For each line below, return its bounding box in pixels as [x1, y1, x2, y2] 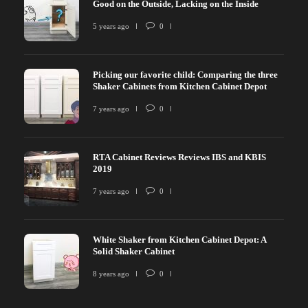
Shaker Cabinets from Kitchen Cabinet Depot [93, 80, 269, 91]
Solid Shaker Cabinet [93, 245, 177, 256]
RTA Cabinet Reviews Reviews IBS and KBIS [93, 151, 266, 162]
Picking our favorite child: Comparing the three [93, 69, 278, 80]
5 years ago [93, 21, 129, 30]
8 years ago [93, 269, 129, 278]
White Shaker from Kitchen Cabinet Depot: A [93, 234, 266, 245]
